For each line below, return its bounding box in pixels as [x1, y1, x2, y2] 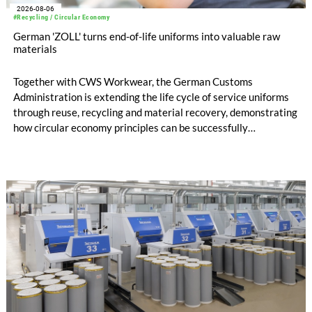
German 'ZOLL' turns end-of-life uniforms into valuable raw [13, 30, 280, 43]
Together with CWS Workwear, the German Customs [13, 75, 253, 88]
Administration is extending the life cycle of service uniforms [13, 90, 289, 103]
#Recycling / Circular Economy [13, 13, 110, 22]
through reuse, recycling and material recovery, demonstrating [13, 105, 297, 118]
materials [13, 42, 57, 56]
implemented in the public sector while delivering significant [13, 136, 286, 149]
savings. [13, 151, 50, 164]
